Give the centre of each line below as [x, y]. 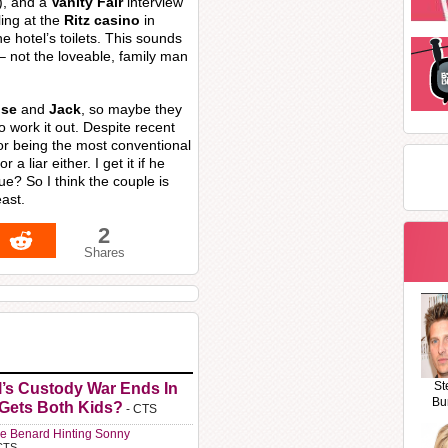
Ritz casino [102, 20]
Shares [104, 252]
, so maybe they [131, 109]
